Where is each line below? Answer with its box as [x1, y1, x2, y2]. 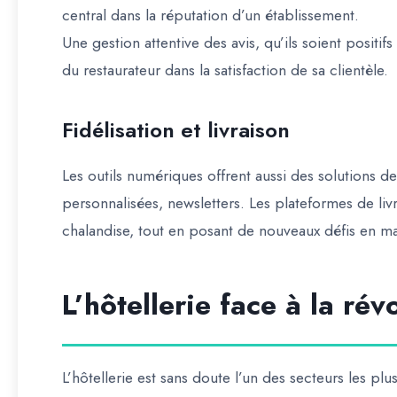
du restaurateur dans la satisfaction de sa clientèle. [62, 58, 388, 82]
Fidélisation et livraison [62, 114, 290, 145]
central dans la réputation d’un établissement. [62, 4, 359, 27]
